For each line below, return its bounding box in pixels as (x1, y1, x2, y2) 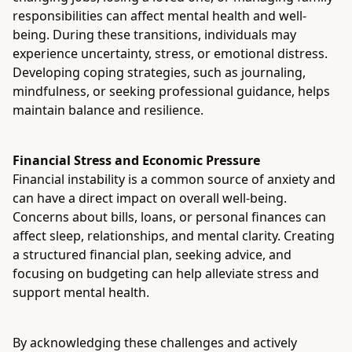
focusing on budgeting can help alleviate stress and (13, 265, 319, 282)
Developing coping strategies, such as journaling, (13, 64, 306, 81)
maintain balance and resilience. (13, 101, 203, 119)
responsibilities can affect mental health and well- (13, 7, 306, 24)
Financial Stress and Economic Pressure (13, 152, 260, 169)
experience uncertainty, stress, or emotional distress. (13, 45, 328, 62)
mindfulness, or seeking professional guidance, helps (13, 82, 330, 100)
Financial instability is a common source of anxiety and (13, 170, 335, 188)
